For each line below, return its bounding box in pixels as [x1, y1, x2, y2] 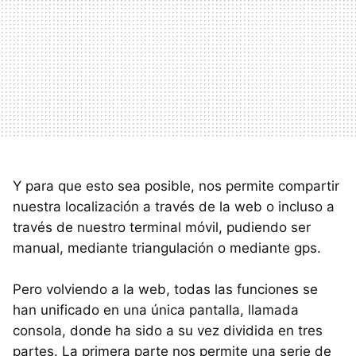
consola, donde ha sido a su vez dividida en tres [13, 322, 323, 339]
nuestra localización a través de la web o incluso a [13, 198, 335, 215]
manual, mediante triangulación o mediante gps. [13, 239, 321, 256]
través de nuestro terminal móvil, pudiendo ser [13, 219, 311, 235]
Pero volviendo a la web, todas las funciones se [13, 281, 318, 297]
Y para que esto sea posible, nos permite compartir [13, 177, 339, 194]
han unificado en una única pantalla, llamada [13, 301, 299, 318]
